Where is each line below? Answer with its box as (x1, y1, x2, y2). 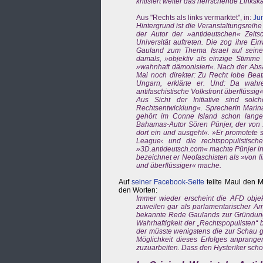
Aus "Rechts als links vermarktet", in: (136, 14, 253, 22)
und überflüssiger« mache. (136, 161, 221, 170)
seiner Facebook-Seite (131, 178, 205, 186)
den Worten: (119, 186, 157, 194)
